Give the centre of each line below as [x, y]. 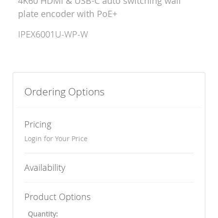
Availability [45, 168]
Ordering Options [65, 92]
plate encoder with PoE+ [68, 13]
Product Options [58, 197]
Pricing [38, 124]
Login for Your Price [56, 139]
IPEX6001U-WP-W [53, 34]
